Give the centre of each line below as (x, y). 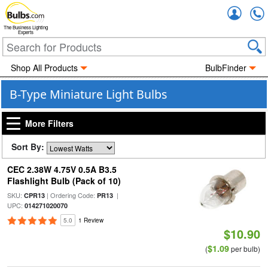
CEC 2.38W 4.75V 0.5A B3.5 (62, 169)
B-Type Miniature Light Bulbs (88, 94)
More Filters (49, 123)
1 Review (91, 220)
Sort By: (29, 147)
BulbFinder (226, 68)
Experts (26, 32)
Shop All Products (44, 68)
